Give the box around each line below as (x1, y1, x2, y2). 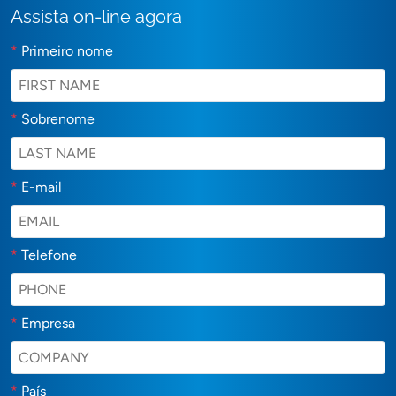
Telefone (21, 246, 77, 263)
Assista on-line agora (11, 5, 182, 27)
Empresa (21, 314, 75, 331)
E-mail (21, 178, 62, 195)
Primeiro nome (21, 42, 113, 59)
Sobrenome (21, 110, 95, 127)
